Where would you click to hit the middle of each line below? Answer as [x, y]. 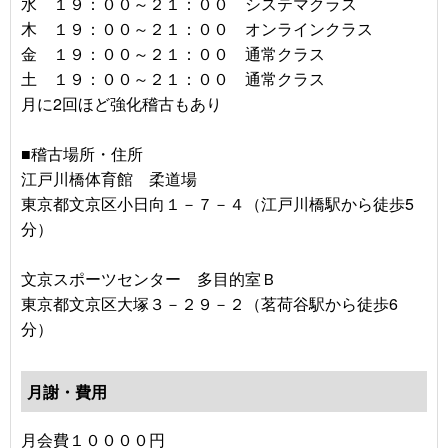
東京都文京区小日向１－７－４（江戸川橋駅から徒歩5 [217, 204]
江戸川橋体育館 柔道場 [109, 179]
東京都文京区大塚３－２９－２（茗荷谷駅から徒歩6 [209, 304]
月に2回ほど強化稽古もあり [121, 104]
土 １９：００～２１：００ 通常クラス [173, 79]
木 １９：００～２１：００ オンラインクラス [197, 29]
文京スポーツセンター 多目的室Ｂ [149, 279]
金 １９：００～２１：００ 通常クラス [173, 54]
